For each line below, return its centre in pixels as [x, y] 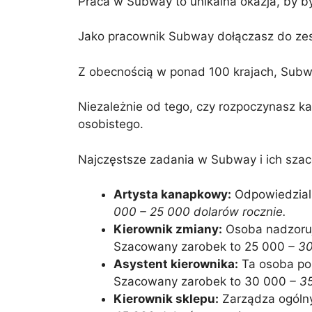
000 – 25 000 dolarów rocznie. [200, 212]
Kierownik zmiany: [168, 229]
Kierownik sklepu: [166, 299]
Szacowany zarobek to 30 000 [200, 281]
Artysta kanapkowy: [172, 194]
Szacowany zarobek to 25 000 [199, 247]
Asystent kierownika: [176, 264]
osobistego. [111, 124]
